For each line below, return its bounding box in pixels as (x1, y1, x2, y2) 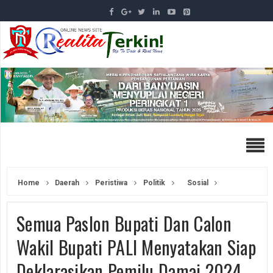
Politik (143, 178, 165, 187)
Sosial (187, 178, 208, 187)
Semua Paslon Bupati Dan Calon (16, 209, 232, 237)
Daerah (53, 178, 79, 187)
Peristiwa (95, 178, 127, 187)
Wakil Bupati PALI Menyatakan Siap (16, 233, 256, 261)
